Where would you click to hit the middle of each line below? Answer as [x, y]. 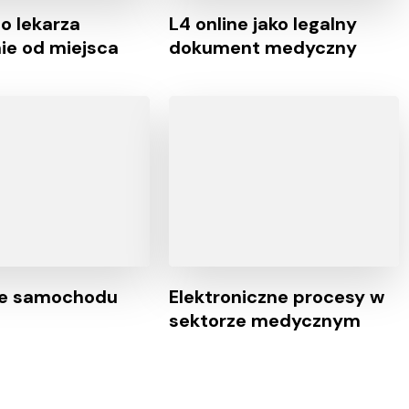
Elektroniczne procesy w [277, 296]
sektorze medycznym [265, 320]
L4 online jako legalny [263, 24]
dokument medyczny [263, 48]
